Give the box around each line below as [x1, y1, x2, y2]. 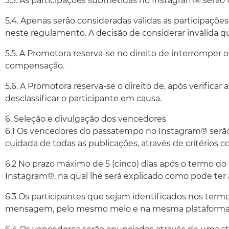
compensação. [5, 61, 64, 71]
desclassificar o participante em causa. [5, 94, 162, 103]
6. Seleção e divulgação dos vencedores [5, 114, 166, 124]
